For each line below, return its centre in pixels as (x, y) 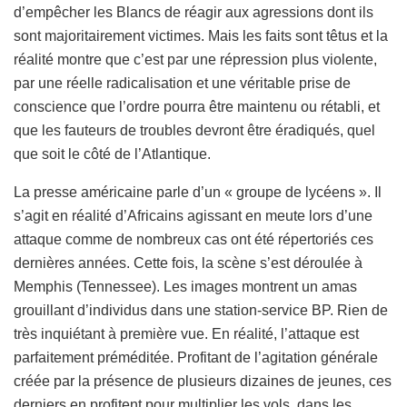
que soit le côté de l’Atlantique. (112, 154)
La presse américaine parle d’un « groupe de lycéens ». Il (198, 192)
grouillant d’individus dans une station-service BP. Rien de (201, 310)
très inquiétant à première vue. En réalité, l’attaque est (186, 333)
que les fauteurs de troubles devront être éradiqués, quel (194, 130)
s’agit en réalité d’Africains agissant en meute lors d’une (193, 215)
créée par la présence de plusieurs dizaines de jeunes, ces (203, 381)
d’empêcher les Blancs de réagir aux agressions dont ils (194, 12)
